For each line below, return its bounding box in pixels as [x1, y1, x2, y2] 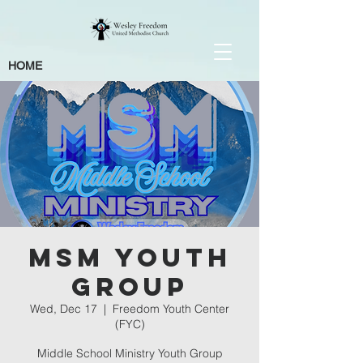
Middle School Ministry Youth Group [36, 346, 223, 361]
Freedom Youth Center [113, 301, 229, 316]
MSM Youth [28, 241, 232, 274]
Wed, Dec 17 [30, 301, 97, 316]
